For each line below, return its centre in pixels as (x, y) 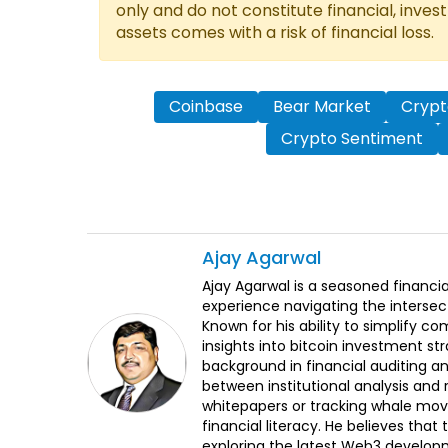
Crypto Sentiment (352, 139)
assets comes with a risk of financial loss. (275, 33)
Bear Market (321, 107)
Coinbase (205, 107)
